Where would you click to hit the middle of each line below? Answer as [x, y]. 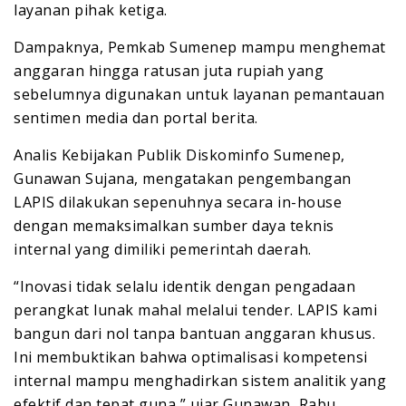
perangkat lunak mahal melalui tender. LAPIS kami [195, 310]
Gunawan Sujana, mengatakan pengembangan [183, 179]
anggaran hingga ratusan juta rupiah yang [169, 71]
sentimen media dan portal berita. [136, 118]
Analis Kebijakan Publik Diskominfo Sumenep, [179, 155]
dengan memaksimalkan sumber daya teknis [174, 226]
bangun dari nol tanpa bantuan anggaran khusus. [194, 334]
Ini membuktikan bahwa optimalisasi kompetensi [191, 358]
